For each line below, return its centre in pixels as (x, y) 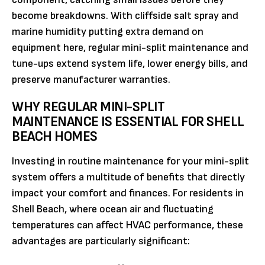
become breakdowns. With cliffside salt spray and (125, 16)
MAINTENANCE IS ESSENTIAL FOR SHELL (128, 122)
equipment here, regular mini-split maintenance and (130, 48)
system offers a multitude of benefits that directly (128, 177)
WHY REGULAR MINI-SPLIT (88, 107)
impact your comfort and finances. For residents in (128, 193)
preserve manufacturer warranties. (91, 80)
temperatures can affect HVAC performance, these (127, 225)
